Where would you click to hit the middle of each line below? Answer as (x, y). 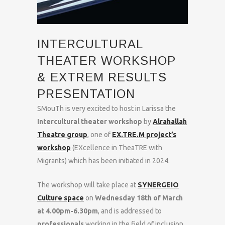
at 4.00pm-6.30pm (68, 211)
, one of (100, 135)
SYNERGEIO (158, 185)
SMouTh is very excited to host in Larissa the (106, 108)
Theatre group (62, 135)
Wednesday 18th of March (139, 198)
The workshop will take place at (87, 185)
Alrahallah (170, 122)
